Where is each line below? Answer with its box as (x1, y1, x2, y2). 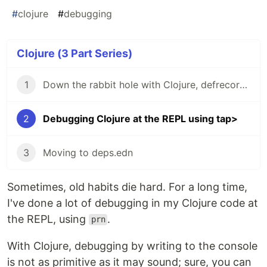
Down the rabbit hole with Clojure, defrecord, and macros (240, 78, 247, 91)
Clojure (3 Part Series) (17, 46, 132, 60)
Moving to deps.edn (43, 146, 133, 159)
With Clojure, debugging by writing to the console (7, 239, 257, 252)
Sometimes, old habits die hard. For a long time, (7, 180, 247, 193)
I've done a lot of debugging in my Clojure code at (7, 196, 258, 209)
